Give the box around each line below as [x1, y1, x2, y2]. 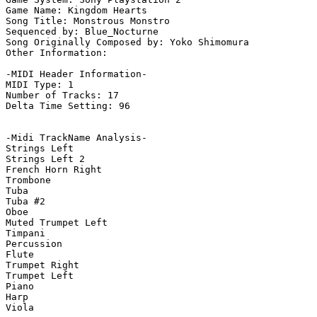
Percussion [6, 238, 62, 250]
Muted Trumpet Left [6, 217, 108, 229]
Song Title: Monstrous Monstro [6, 16, 170, 27]
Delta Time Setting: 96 [6, 100, 130, 112]
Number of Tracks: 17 [6, 90, 119, 101]
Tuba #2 [6, 196, 45, 207]
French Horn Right [6, 164, 102, 175]
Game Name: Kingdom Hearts [6, 5, 147, 16]
